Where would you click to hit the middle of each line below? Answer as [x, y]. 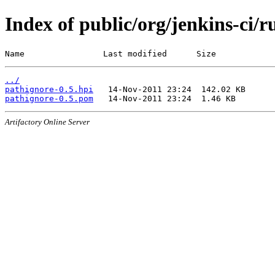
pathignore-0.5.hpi [49, 89]
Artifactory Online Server [47, 122]
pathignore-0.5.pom [49, 98]
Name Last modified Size [110, 53]
